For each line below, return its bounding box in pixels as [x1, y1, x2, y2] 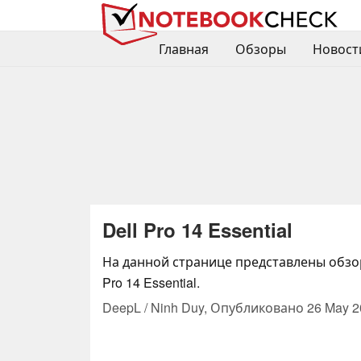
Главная [158, 39, 209, 59]
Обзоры [234, 39, 286, 59]
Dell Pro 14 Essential [102, 215, 293, 243]
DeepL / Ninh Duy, [102, 297, 210, 317]
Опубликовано [210, 297, 307, 317]
